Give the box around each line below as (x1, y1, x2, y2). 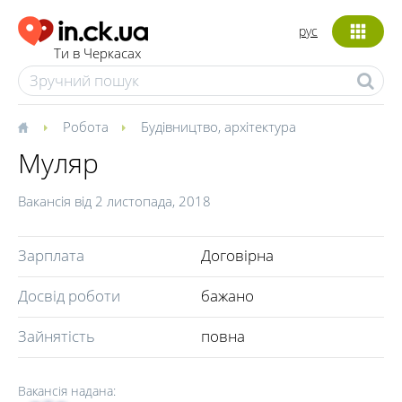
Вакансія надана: (18, 382, 116, 399)
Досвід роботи (18, 285, 120, 306)
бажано (201, 285, 254, 306)
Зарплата (18, 245, 84, 266)
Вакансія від (18, 192, 95, 210)
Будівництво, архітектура (141, 118, 296, 135)
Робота (63, 118, 109, 135)
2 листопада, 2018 (95, 192, 211, 210)
